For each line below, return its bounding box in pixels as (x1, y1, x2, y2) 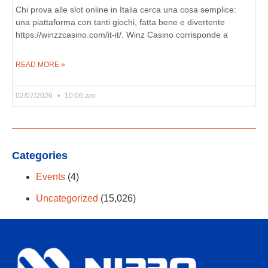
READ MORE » (16, 60, 65, 69)
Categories (12, 150, 68, 162)
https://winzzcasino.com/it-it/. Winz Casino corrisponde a (16, 30, 228, 39)
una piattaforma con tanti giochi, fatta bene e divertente (16, 17, 225, 27)
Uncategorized (36, 193, 98, 203)
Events (36, 171, 65, 182)
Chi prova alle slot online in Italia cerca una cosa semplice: (16, 5, 236, 14)
